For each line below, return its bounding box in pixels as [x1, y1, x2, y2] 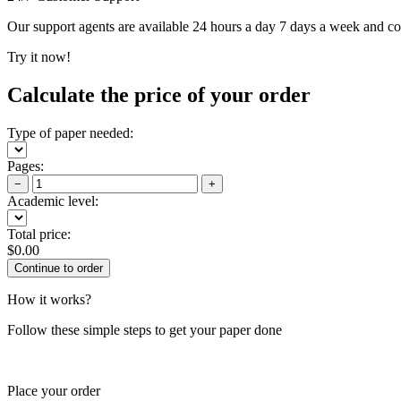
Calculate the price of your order [7, 82, 311, 107]
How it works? [7, 291, 91, 307]
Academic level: [7, 192, 98, 209]
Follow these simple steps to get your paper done [7, 321, 282, 337]
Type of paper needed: [7, 124, 133, 141]
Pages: [7, 158, 44, 174]
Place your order [7, 382, 100, 398]
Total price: [7, 226, 71, 242]
